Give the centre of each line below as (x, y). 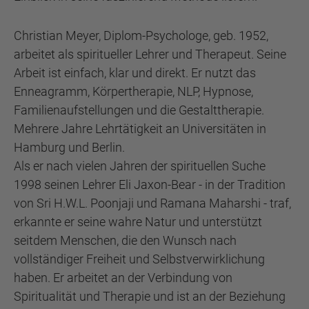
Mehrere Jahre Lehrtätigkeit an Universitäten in (140, 129)
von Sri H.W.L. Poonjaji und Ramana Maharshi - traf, (152, 203)
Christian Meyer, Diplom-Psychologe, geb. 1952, (141, 36)
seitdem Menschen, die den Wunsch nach (125, 240)
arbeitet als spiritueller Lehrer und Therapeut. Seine (150, 54)
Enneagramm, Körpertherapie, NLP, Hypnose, (133, 91)
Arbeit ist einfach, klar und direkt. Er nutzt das (135, 73)
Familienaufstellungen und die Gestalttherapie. (139, 110)
